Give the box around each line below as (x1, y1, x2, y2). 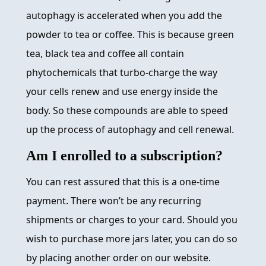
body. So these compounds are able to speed (26, 104, 228, 118)
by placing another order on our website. (26, 251, 211, 265)
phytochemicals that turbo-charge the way (26, 66, 217, 80)
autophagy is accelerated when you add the (26, 9, 222, 23)
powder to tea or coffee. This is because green (26, 28, 234, 42)
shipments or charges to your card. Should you (26, 213, 237, 227)
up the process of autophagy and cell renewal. (26, 123, 234, 137)
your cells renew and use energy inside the (26, 85, 218, 99)
